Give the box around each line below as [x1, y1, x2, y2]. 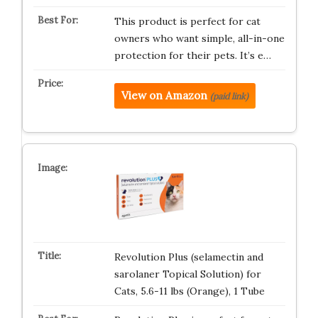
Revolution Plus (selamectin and [114, 251, 263, 263]
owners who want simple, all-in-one [114, 32, 285, 45]
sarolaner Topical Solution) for [114, 268, 261, 280]
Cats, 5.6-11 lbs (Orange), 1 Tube [114, 285, 265, 297]
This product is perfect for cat [114, 15, 261, 28]
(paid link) [209, 91, 248, 102]
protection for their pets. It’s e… [114, 49, 271, 62]
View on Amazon [121, 89, 207, 102]
